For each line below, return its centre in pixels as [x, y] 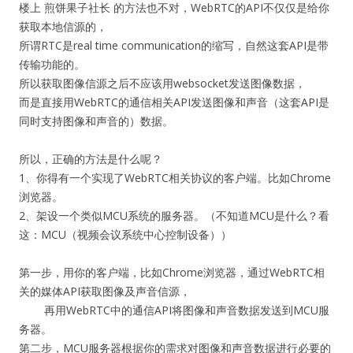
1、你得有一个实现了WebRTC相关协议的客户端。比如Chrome [175, 178]
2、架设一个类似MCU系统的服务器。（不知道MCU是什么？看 [174, 216]
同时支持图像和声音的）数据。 [96, 121]
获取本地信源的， [63, 26]
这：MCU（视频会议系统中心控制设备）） [125, 234]
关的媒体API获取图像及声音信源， [105, 291]
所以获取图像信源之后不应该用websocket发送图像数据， [162, 83]
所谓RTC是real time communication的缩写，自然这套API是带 [174, 45]
